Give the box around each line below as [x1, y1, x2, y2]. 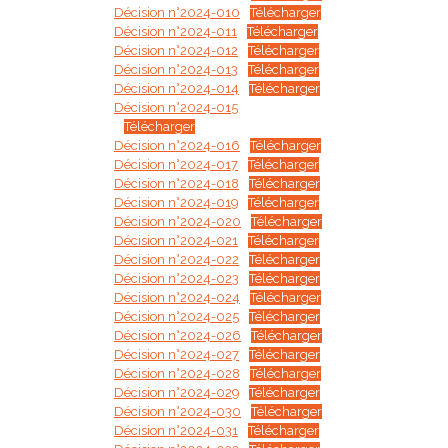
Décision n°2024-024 [114, 290, 240, 305]
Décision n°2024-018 [114, 176, 239, 191]
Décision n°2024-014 [114, 81, 239, 96]
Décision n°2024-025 [114, 309, 239, 324]
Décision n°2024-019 [114, 195, 238, 210]
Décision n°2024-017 [114, 157, 238, 172]
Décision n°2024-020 [114, 214, 241, 229]
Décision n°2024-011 [114, 24, 237, 39]
